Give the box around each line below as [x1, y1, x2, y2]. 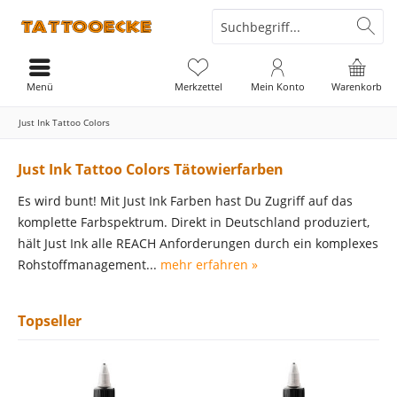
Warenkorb [331, 80, 383, 93]
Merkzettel [174, 80, 222, 93]
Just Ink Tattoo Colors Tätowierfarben [18, 160, 284, 179]
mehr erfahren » [160, 256, 258, 273]
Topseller [18, 311, 82, 331]
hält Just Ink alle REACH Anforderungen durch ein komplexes [18, 235, 378, 252]
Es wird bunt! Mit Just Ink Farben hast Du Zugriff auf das [18, 192, 353, 209]
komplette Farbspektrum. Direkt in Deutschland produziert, [18, 214, 370, 230]
